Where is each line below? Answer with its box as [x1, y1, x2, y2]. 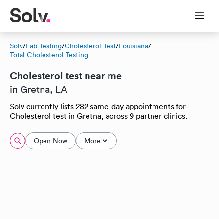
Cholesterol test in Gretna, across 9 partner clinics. [10, 111, 187, 121]
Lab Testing [26, 42, 62, 50]
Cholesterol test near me [10, 69, 122, 82]
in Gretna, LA [10, 84, 67, 95]
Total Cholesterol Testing [10, 50, 88, 59]
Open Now [34, 136, 67, 145]
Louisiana [119, 42, 148, 50]
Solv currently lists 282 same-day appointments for [10, 101, 186, 111]
